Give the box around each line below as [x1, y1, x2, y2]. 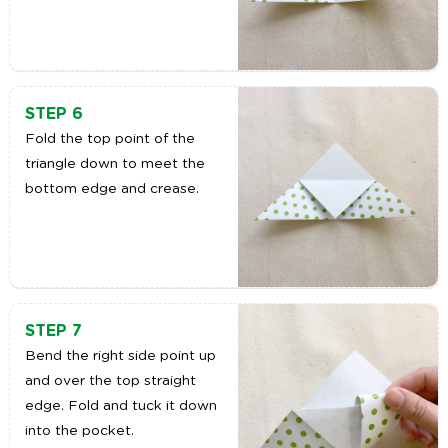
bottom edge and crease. [24, 182, 199, 197]
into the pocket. [24, 424, 134, 439]
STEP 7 [24, 323, 82, 340]
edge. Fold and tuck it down [24, 399, 217, 414]
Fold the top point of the [24, 132, 195, 147]
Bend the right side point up [24, 349, 216, 364]
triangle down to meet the [24, 157, 205, 172]
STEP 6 [24, 106, 83, 123]
